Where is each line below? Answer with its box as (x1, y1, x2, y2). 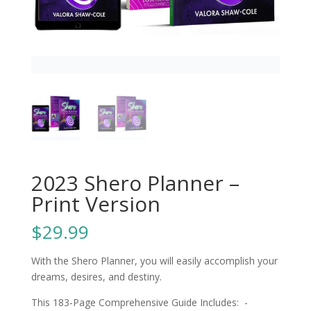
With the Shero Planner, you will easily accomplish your (31, 253, 278, 267)
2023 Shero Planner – (31, 168, 239, 197)
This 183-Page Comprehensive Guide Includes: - (31, 295, 248, 309)
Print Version (31, 189, 160, 218)
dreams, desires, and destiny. (31, 269, 162, 283)
